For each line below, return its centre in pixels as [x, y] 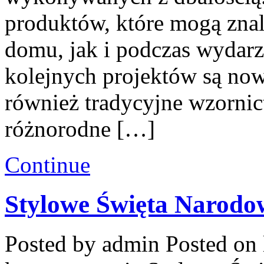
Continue [47, 164]
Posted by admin [85, 243]
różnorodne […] [80, 128]
